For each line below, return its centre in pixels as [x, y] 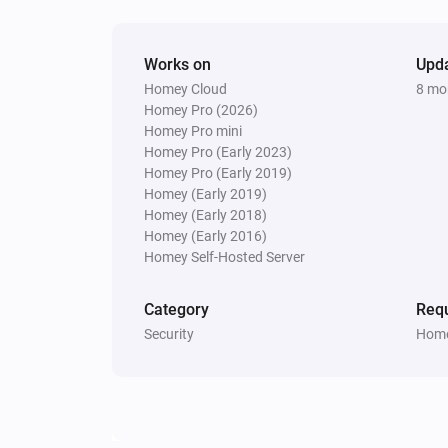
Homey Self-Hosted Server [224, 256]
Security [169, 333]
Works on [177, 64]
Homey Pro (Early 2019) [218, 172]
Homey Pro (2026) [201, 109]
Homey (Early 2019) [205, 193]
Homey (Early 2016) [205, 235]
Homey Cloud [185, 88]
